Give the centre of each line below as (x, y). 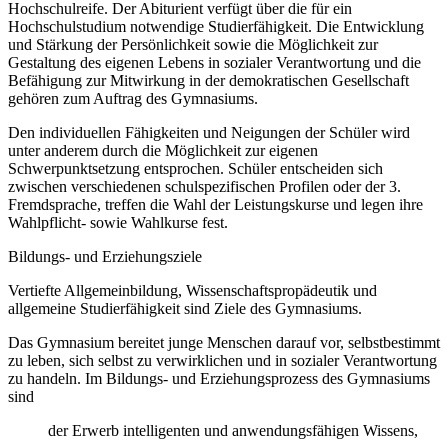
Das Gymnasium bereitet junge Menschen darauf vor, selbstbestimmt (224, 343)
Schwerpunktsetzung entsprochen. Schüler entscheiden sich (195, 169)
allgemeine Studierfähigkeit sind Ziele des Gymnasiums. (185, 309)
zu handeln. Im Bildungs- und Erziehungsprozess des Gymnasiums (219, 379)
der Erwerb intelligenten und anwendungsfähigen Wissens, (233, 431)
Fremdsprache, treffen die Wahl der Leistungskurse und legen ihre (215, 205)
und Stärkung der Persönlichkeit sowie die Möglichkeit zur (193, 45)
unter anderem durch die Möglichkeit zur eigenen (163, 151)
